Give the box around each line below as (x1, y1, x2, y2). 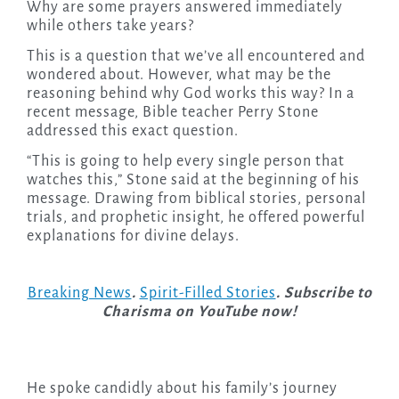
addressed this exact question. (26, 123, 239, 140)
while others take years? (26, 18, 194, 35)
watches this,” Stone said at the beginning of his (26, 172, 360, 189)
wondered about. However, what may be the (26, 67, 331, 84)
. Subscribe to (275, 285, 372, 302)
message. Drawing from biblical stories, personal (26, 191, 366, 208)
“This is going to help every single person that (26, 153, 345, 170)
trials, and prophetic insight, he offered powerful (26, 209, 365, 226)
